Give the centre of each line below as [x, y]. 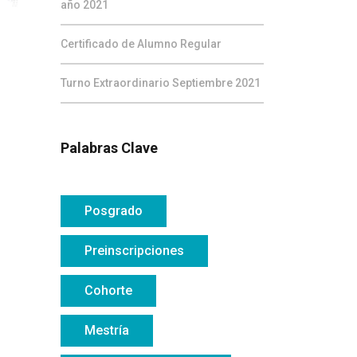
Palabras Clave [109, 148]
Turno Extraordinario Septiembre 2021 [161, 83]
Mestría [107, 330]
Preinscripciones [134, 251]
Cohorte [108, 290]
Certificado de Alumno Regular [141, 44]
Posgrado [114, 211]
